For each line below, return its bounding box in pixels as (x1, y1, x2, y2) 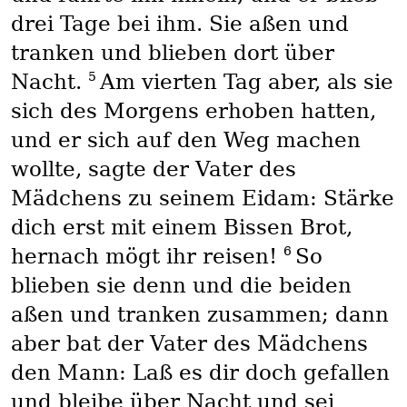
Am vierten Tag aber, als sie (99, 70, 393, 94)
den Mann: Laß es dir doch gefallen (10, 361, 390, 385)
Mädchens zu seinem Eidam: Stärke (10, 186, 394, 211)
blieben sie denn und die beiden (10, 273, 352, 298)
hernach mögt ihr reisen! (10, 244, 283, 269)
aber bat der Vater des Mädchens (10, 332, 368, 356)
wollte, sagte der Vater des (10, 157, 296, 182)
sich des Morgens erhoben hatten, (10, 99, 376, 124)
